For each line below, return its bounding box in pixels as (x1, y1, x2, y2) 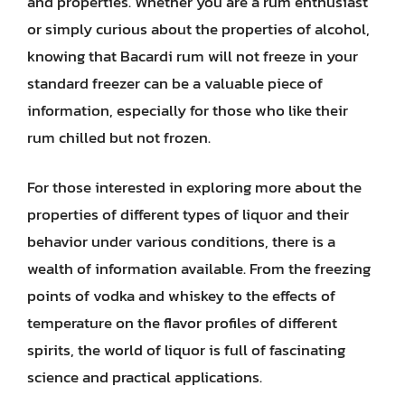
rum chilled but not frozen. (27, 125, 211, 149)
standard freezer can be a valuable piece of (27, 71, 323, 95)
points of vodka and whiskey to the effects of (27, 284, 335, 307)
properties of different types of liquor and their (27, 202, 349, 226)
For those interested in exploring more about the (27, 175, 362, 199)
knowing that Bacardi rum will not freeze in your (27, 43, 358, 68)
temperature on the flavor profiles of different (27, 311, 337, 334)
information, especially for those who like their (27, 98, 348, 122)
